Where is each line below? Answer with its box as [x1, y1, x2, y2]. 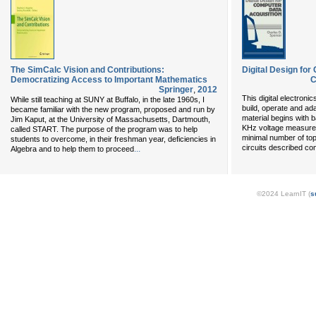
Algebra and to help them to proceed [11, 145, 134, 153]
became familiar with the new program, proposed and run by [11, 105, 215, 114]
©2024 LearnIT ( [257, 190, 310, 197]
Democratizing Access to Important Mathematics [11, 75, 207, 85]
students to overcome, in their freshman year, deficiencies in [11, 135, 216, 143]
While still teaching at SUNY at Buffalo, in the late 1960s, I [11, 95, 205, 104]
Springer [159, 85, 193, 95]
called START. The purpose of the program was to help [11, 125, 197, 133]
